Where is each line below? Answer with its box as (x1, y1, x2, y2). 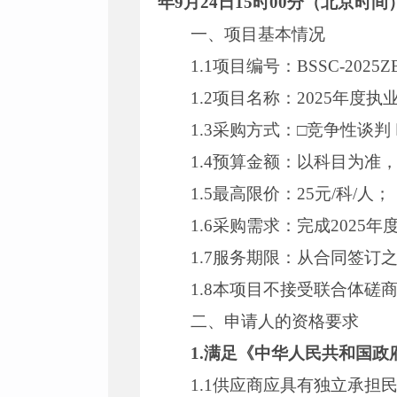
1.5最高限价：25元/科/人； (191, 184, 392, 203)
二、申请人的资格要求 (191, 312, 360, 331)
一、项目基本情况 (191, 25, 326, 43)
